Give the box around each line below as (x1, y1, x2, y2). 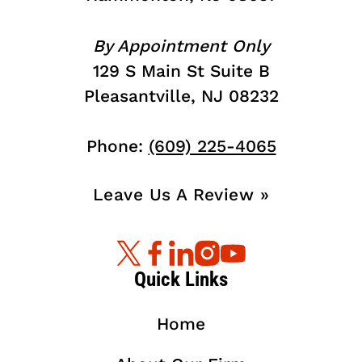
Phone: (86, 136, 149, 157)
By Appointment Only (92, 35, 270, 56)
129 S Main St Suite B (92, 60, 270, 81)
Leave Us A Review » (92, 183, 269, 204)
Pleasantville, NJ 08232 (83, 85, 279, 106)
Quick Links (134, 267, 228, 291)
